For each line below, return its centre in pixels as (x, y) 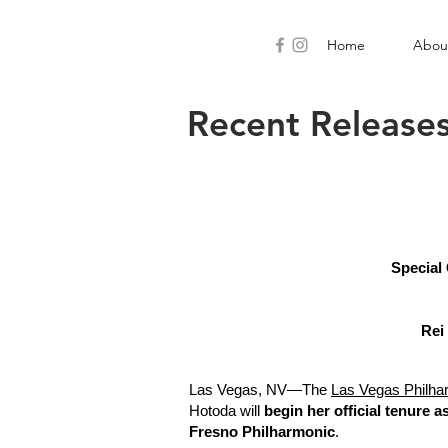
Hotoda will (226, 410)
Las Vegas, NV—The (260, 389)
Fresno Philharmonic (262, 431)
